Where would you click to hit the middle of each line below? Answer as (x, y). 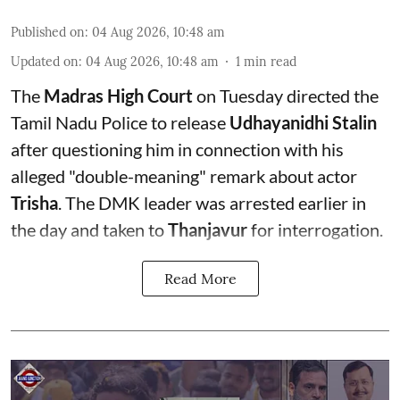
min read (270, 61)
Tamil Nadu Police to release (120, 122)
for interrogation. (315, 229)
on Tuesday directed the (286, 95)
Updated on (45, 61)
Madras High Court (118, 95)
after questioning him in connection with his (177, 149)
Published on (48, 32)
